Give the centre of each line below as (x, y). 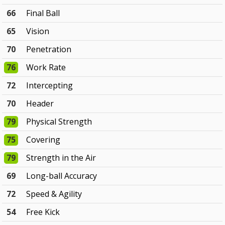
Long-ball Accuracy (62, 176)
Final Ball (43, 13)
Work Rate (46, 68)
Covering (43, 140)
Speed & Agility (54, 194)
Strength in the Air (61, 158)
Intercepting (50, 86)
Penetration (49, 49)
